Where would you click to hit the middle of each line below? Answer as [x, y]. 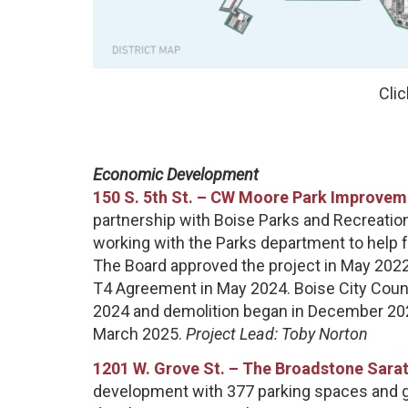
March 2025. [139, 334]
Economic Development [176, 175]
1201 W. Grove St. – [168, 368]
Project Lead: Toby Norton [277, 334]
